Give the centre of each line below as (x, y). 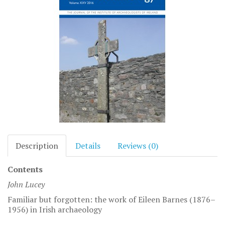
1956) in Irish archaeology (55, 209)
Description (37, 146)
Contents (25, 169)
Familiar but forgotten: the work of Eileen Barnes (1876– (111, 199)
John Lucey (26, 184)
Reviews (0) (138, 146)
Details (88, 146)
